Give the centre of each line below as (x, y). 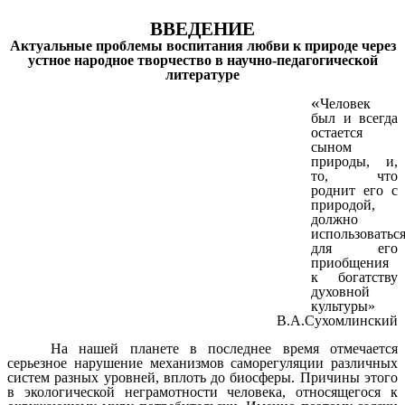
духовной (340, 292)
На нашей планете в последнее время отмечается (224, 348)
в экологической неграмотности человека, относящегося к (202, 391)
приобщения (350, 263)
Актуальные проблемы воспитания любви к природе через (202, 45)
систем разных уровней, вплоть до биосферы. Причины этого (202, 377)
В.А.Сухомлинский (337, 321)
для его (354, 249)
